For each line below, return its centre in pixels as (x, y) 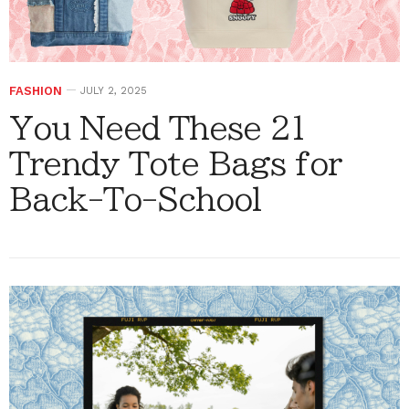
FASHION (36, 90)
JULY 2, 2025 (114, 90)
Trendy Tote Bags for (175, 163)
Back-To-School (135, 199)
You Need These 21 (157, 127)
